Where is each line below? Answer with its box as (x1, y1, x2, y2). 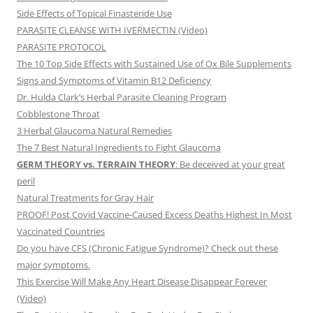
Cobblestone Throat (17, 108, 100, 121)
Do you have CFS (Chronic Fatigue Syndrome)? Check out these (17, 242, 278, 255)
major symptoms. (17, 259, 90, 272)
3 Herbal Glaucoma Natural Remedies (17, 124, 172, 138)
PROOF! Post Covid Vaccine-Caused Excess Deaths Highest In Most (17, 208, 292, 221)
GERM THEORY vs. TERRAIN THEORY (17, 158, 175, 171)
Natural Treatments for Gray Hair (17, 191, 154, 205)
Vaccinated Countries (17, 225, 105, 238)
